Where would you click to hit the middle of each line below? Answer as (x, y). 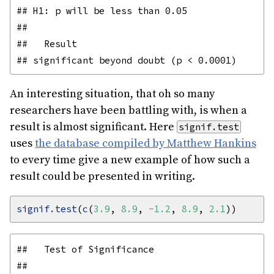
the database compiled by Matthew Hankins (146, 143)
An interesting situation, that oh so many (112, 94)
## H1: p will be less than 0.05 (102, 10)
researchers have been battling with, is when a (128, 110)
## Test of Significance (85, 249)
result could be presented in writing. (102, 176)
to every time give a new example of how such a (130, 160)
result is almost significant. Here (93, 127)
